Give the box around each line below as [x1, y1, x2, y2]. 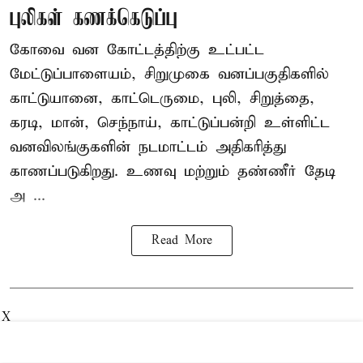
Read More [151, 233, 212, 248]
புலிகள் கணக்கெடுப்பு [10, 6, 177, 32]
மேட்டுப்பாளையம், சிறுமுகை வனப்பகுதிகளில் [10, 64, 329, 83]
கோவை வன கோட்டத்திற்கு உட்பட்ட [10, 40, 264, 59]
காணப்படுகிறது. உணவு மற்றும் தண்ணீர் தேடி [10, 161, 335, 181]
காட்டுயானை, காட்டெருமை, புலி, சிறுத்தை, [10, 88, 314, 108]
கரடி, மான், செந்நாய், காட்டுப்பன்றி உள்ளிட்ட [10, 113, 330, 132]
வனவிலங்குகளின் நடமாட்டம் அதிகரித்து [10, 137, 286, 156]
